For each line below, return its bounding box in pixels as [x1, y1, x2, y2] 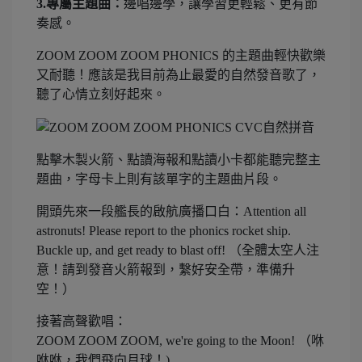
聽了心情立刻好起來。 [36, 86, 166, 101]
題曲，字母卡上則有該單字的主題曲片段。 [36, 172, 282, 187]
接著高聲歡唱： [36, 314, 127, 329]
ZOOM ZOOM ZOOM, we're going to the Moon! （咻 [36, 334, 324, 348]
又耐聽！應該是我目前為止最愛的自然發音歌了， [36, 67, 321, 82]
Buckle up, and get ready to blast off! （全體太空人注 [36, 243, 319, 258]
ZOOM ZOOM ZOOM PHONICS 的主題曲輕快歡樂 [36, 48, 326, 62]
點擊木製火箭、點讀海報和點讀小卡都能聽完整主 [36, 153, 321, 167]
